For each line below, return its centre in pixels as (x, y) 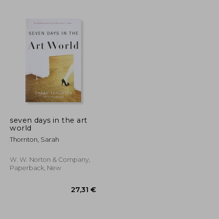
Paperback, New (36, 168)
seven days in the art (49, 120)
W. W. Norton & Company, (50, 159)
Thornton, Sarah (35, 139)
